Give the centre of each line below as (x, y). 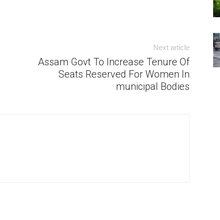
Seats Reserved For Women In (124, 74)
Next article (171, 47)
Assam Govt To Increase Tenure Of (114, 62)
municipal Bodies (153, 86)
